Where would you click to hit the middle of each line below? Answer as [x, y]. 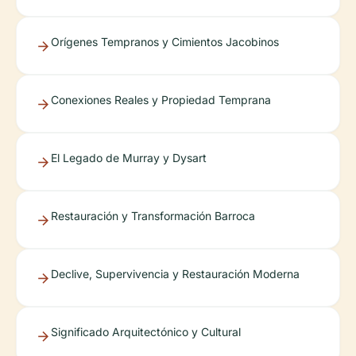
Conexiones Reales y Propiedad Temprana [161, 100]
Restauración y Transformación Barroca [153, 216]
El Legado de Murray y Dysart [129, 158]
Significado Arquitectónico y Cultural [146, 332]
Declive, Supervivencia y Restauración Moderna [175, 274]
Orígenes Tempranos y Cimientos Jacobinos [165, 42]
